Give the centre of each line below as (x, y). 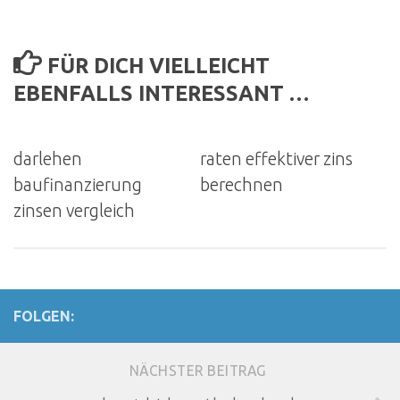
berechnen (242, 185)
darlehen (48, 159)
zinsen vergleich (74, 211)
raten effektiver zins (276, 159)
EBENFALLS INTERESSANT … (161, 92)
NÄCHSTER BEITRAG (200, 370)
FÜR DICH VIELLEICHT (159, 65)
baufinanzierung (78, 185)
